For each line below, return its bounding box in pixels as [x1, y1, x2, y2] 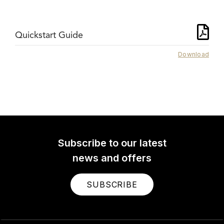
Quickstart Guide [15, 31, 83, 40]
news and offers [72, 152, 151, 164]
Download [178, 50, 209, 58]
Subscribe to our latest [57, 137, 166, 149]
